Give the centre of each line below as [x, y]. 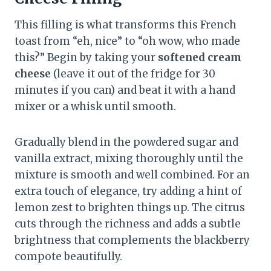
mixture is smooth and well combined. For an [132, 175]
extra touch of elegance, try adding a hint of [128, 191]
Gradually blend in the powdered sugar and [126, 142]
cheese [33, 74]
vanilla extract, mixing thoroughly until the [129, 159]
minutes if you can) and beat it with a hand [125, 90]
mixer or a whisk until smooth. [95, 107]
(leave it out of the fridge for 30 [133, 74]
